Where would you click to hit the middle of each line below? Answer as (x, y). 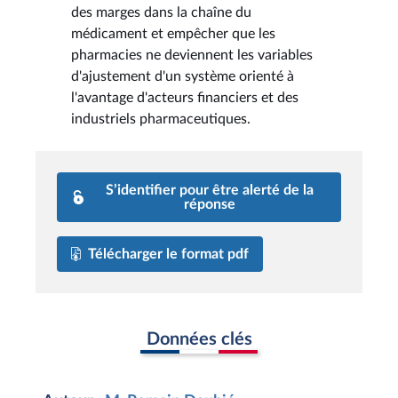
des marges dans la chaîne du (161, 12)
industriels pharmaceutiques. (161, 119)
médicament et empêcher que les (173, 33)
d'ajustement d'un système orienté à (183, 76)
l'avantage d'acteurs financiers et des (185, 97)
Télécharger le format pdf (168, 254)
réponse (210, 204)
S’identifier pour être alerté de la (210, 190)
